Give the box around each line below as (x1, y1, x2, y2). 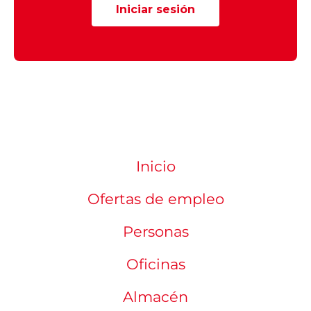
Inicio (135, 157, 176, 175)
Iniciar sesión (116, 2, 195, 16)
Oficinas (126, 255, 185, 273)
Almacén (123, 287, 188, 305)
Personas (122, 222, 189, 240)
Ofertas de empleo (87, 190, 224, 208)
